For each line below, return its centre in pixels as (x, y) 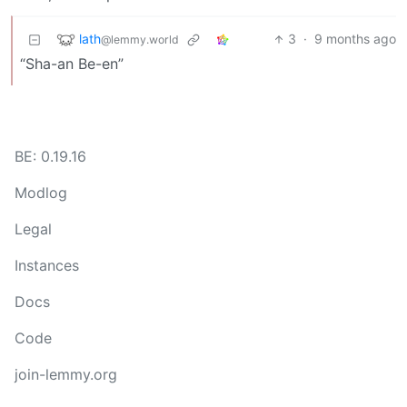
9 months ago (355, 39)
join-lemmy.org (66, 374)
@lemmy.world (140, 39)
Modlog (41, 193)
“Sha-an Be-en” (72, 64)
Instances (47, 265)
